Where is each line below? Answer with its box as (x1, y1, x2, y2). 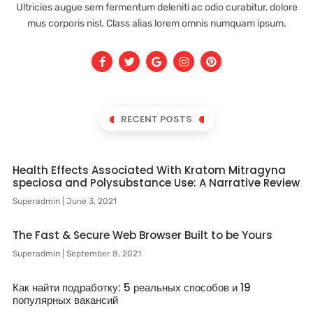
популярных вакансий (13, 293, 118, 307)
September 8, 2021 (64, 249, 141, 259)
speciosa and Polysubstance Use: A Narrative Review (13, 175, 300, 190)
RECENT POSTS (121, 112, 192, 126)
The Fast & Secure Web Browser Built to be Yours (13, 228, 272, 242)
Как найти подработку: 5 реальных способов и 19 (13, 280, 251, 295)
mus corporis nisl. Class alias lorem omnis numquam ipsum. (27, 17, 286, 29)
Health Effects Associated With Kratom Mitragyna (13, 163, 286, 177)
